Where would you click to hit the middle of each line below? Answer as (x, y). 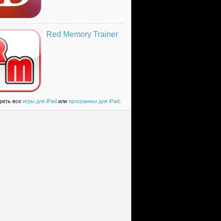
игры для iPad (40, 101)
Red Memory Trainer (82, 34)
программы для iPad (94, 101)
